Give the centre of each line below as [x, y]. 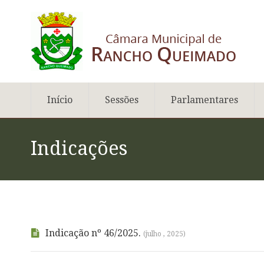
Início [60, 100]
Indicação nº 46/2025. [94, 233]
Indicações [79, 148]
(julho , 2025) [164, 234]
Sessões [122, 100]
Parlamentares [204, 100]
